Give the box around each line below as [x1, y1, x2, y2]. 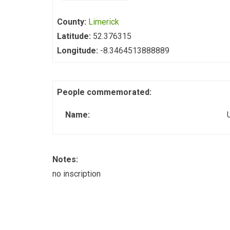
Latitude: [57, 31, 93, 41]
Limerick [88, 17, 119, 27]
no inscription [52, 168, 101, 179]
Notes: [52, 154, 80, 164]
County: [57, 17, 88, 27]
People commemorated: [57, 87, 154, 97]
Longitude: [57, 46, 100, 55]
